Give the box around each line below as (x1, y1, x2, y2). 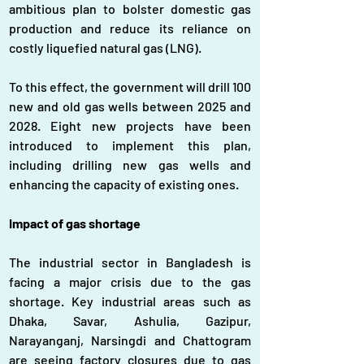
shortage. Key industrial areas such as (9, 293, 251, 309)
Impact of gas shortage (9, 215, 141, 231)
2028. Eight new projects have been (9, 118, 251, 133)
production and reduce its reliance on (9, 20, 251, 36)
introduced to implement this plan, (9, 137, 251, 153)
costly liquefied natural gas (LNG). (9, 40, 201, 55)
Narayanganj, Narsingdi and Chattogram (9, 332, 251, 348)
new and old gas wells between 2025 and (9, 98, 251, 114)
